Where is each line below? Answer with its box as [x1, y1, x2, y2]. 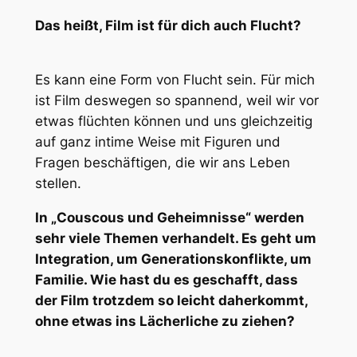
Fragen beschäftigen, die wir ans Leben [34, 155, 290, 171]
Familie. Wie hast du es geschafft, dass [34, 272, 298, 288]
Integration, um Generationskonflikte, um [34, 251, 312, 268]
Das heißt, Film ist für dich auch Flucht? [34, 17, 301, 33]
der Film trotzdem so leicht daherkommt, [34, 292, 308, 309]
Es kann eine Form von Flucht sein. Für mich [34, 72, 315, 88]
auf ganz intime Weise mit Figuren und [34, 134, 280, 151]
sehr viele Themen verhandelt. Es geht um [34, 230, 316, 247]
